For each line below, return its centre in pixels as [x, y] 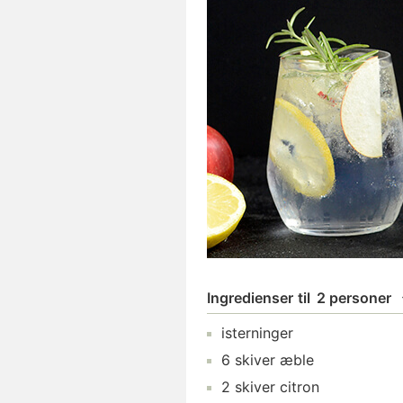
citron [300, 387]
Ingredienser [250, 298]
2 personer [354, 298]
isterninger [257, 333]
